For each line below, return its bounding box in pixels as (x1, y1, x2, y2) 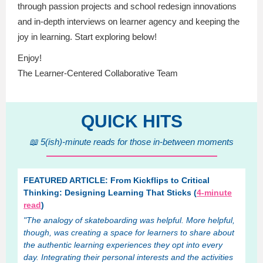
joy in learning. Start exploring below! (18, 32, 157, 42)
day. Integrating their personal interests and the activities (23, 252, 233, 262)
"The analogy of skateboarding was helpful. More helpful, (23, 215, 235, 225)
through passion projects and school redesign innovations (18, 1, 237, 11)
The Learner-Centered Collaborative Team (18, 68, 178, 78)
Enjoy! (18, 53, 42, 63)
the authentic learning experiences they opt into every (23, 240, 222, 249)
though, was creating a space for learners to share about (23, 228, 234, 237)
